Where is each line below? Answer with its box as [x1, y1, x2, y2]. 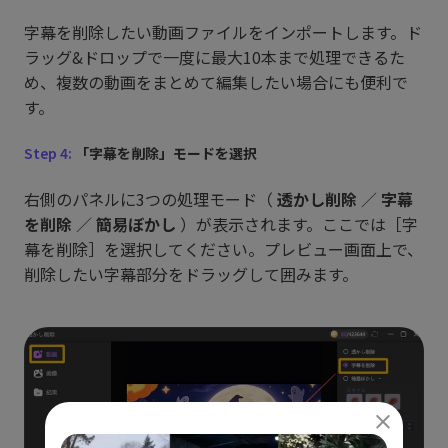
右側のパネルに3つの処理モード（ [24, 186, 277, 211]
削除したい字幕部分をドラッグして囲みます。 [24, 261, 358, 286]
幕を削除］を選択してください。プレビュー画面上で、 [24, 236, 423, 261]
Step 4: [24, 142, 72, 163]
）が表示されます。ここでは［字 [180, 211, 418, 236]
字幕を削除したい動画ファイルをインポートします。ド [24, 19, 422, 44]
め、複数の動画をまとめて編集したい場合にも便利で [24, 69, 408, 94]
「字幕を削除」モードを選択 [75, 142, 257, 163]
